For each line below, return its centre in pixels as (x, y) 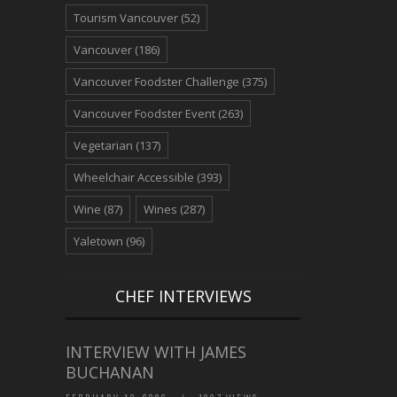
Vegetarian (103, 145)
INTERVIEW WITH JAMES (156, 351)
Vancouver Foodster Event (144, 113)
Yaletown (98, 241)
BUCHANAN (112, 372)
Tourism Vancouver (126, 17)
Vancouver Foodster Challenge (156, 81)
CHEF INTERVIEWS (183, 296)
